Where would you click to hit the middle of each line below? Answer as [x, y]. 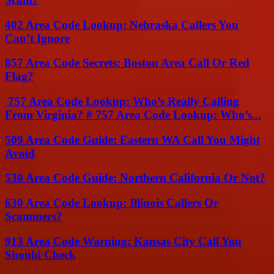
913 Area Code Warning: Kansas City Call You [123, 241]
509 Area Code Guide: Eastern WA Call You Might [132, 139]
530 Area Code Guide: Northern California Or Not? [135, 178]
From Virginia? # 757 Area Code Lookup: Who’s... [133, 114]
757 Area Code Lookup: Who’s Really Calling [122, 101]
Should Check [40, 254]
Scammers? [34, 217]
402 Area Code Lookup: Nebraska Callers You [122, 24]
